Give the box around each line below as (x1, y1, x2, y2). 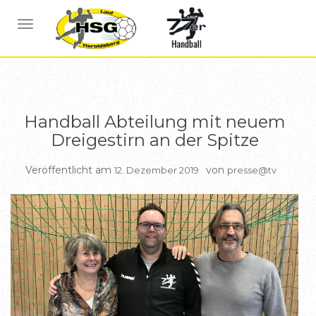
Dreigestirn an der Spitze (50, 130, 259, 150)
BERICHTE (130, 11, 186, 24)
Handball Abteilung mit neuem (23, 111, 286, 132)
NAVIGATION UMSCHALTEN (25, 19, 167, 32)
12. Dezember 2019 (114, 164, 199, 176)
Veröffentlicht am (25, 164, 114, 176)
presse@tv (227, 164, 276, 176)
